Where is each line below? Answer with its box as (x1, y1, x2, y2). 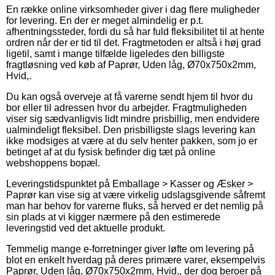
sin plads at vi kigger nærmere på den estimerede (6, 211, 220, 222)
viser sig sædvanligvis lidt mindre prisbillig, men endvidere (6, 113, 260, 124)
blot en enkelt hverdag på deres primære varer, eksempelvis (6, 254, 265, 265)
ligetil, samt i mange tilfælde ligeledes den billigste (6, 48, 225, 59)
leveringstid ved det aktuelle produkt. (6, 222, 165, 233)
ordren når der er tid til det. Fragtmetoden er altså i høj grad (6, 37, 261, 48)
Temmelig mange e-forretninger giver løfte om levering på (6, 243, 254, 254)
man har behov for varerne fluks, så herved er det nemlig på (6, 200, 263, 211)
